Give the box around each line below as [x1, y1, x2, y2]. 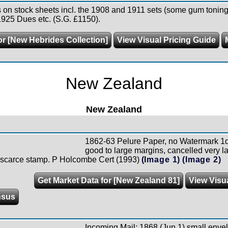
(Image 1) [141, 155, 181, 164]
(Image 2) [182, 155, 221, 164]
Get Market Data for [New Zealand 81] [37, 176, 180, 185]
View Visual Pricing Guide [117, 35, 216, 44]
